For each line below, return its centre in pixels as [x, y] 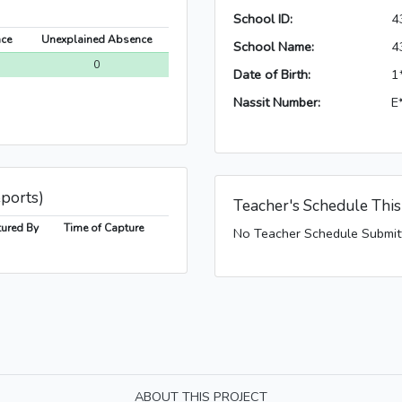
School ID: [263, 19]
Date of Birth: [272, 75]
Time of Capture [103, 228]
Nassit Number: [277, 103]
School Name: [274, 47]
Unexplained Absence [96, 40]
